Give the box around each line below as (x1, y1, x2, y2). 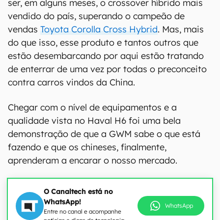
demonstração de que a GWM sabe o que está (8, 128, 200, 139)
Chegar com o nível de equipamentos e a (8, 102, 177, 113)
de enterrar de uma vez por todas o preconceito (8, 63, 207, 75)
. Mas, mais (158, 24, 204, 35)
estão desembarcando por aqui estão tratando (8, 50, 204, 61)
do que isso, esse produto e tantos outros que (8, 37, 198, 48)
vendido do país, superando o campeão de (8, 10, 185, 22)
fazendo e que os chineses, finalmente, (8, 141, 166, 153)
